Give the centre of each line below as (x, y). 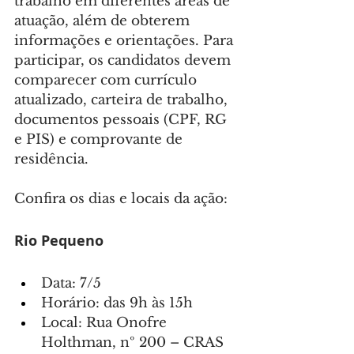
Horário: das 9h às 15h (117, 303)
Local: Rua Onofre (106, 323)
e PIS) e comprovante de (100, 140)
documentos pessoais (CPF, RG (122, 120)
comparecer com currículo (107, 81)
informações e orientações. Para (126, 41)
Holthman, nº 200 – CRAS (134, 343)
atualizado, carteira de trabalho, (123, 100)
